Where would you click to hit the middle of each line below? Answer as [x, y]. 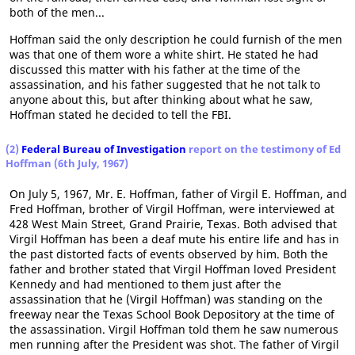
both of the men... [57, 12]
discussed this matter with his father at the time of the [155, 69]
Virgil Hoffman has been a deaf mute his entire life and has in [174, 239]
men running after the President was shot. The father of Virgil [174, 344]
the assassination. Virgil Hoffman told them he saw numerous [174, 329]
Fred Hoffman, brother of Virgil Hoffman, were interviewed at [172, 209]
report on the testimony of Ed [263, 149]
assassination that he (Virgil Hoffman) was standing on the [166, 299]
